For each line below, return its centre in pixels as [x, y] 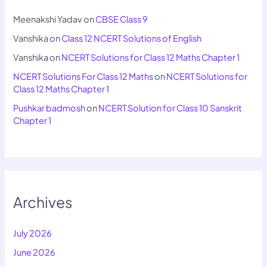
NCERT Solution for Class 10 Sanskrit [170, 108]
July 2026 [33, 233]
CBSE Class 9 [122, 19]
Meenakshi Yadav [48, 19]
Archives [43, 202]
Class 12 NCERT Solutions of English [132, 38]
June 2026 [35, 252]
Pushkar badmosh [49, 108]
